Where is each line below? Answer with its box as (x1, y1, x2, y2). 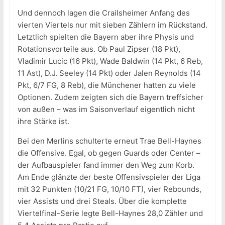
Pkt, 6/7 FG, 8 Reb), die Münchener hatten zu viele (17, 80, 196, 90)
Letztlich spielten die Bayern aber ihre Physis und (17, 32, 194, 42)
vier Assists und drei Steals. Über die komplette (17, 196, 187, 206)
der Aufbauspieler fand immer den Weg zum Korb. (17, 160, 194, 170)
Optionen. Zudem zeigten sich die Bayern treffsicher (17, 92, 203, 102)
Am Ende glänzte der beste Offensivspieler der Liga (17, 172, 200, 182)
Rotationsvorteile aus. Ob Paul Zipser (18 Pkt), (17, 44, 180, 54)
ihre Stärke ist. (17, 117, 69, 127)
